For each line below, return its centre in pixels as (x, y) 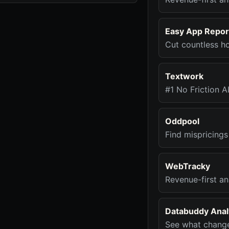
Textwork (184, 76)
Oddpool (182, 121)
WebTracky (188, 166)
